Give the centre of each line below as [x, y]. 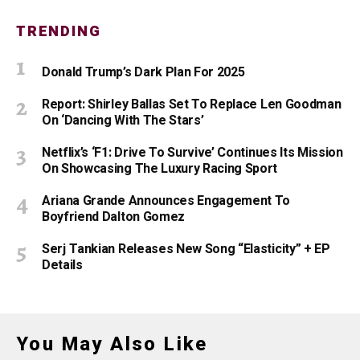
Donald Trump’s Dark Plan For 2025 [143, 72]
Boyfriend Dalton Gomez [113, 217]
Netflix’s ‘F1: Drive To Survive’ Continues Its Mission [192, 152]
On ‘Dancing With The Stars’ [123, 120]
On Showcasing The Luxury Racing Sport [160, 168]
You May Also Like [112, 344]
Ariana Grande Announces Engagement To [166, 200]
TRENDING [59, 31]
